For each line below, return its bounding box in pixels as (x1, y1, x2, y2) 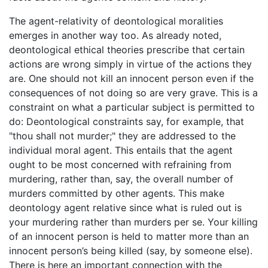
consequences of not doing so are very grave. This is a (9, 87, 258, 99)
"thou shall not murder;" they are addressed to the (9, 130, 236, 142)
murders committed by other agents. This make (9, 187, 224, 200)
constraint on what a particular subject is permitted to (9, 101, 255, 114)
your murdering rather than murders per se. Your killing (9, 216, 258, 229)
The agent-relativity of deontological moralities (9, 15, 223, 28)
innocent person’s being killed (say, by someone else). (9, 245, 252, 257)
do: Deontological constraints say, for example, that (9, 115, 244, 128)
